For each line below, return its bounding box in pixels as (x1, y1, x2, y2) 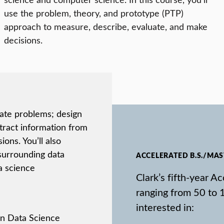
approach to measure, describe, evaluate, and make (4, 20, 207, 33)
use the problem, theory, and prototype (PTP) (4, 7, 183, 19)
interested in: (136, 199, 194, 213)
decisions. (4, 34, 42, 46)
